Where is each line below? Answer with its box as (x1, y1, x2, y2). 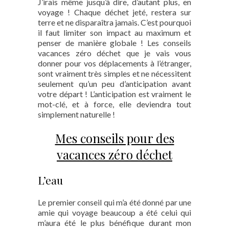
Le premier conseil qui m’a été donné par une (38, 197, 191, 207)
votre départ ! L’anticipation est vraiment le (38, 89, 191, 99)
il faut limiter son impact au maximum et (38, 28, 191, 37)
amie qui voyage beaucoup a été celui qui (38, 208, 191, 217)
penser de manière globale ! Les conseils (38, 38, 191, 48)
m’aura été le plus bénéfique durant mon (38, 218, 191, 227)
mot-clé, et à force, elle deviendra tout (38, 99, 191, 109)
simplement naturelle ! (38, 109, 115, 119)
